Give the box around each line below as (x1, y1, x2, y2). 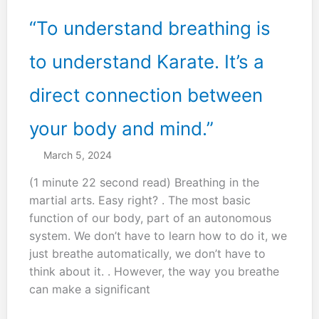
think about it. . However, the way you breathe (28, 264, 279, 279)
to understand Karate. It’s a (28, 50, 264, 73)
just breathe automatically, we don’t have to (28, 246, 266, 261)
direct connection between (28, 83, 263, 106)
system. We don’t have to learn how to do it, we (28, 229, 287, 244)
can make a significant (28, 282, 150, 297)
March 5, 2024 (43, 149, 112, 162)
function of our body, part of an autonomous (28, 211, 271, 226)
